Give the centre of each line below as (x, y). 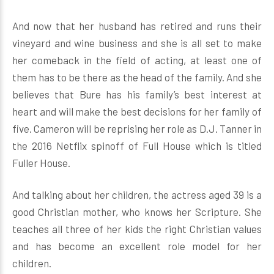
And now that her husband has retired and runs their (137, 26)
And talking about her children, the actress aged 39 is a (137, 194)
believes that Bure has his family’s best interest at (137, 94)
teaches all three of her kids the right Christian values (137, 229)
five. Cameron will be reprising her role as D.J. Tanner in (137, 128)
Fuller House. (41, 163)
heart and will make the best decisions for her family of (137, 111)
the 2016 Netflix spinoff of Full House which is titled (137, 146)
